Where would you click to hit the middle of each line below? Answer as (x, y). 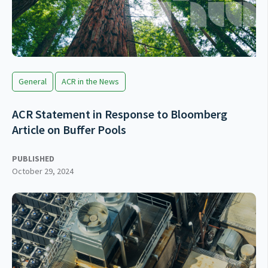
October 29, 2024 (43, 171)
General (33, 82)
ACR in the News (90, 82)
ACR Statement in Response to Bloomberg (120, 114)
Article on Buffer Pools (69, 130)
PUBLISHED (33, 159)
